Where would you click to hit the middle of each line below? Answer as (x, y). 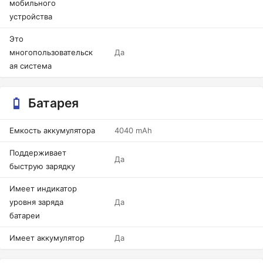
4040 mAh (133, 130)
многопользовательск (51, 52)
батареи (25, 215)
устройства (31, 16)
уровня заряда (36, 202)
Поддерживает (38, 153)
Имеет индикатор (43, 188)
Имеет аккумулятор (47, 238)
